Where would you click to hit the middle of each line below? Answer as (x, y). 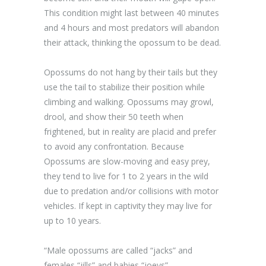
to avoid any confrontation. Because (114, 146)
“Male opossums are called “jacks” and (118, 250)
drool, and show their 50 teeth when (114, 116)
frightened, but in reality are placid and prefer (130, 131)
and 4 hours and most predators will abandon (132, 27)
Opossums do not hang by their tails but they (131, 72)
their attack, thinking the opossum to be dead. (132, 42)
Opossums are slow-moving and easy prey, (127, 161)
